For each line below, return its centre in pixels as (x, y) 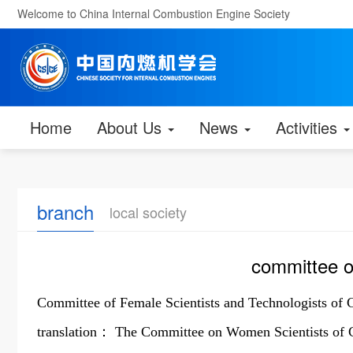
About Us (132, 127)
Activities (309, 127)
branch (65, 212)
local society (148, 212)
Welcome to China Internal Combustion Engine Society (154, 13)
